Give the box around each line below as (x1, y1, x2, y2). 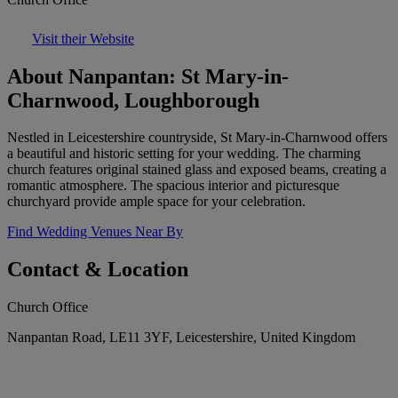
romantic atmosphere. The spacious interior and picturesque (7, 178, 339, 194)
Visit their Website (32, 30, 134, 46)
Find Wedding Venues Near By (7, 224, 183, 240)
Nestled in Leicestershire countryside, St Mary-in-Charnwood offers (7, 130, 387, 146)
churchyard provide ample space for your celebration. (7, 194, 306, 210)
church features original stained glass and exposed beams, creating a (7, 162, 386, 178)
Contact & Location (7, 258, 188, 282)
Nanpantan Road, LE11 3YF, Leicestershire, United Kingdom (7, 330, 355, 346)
